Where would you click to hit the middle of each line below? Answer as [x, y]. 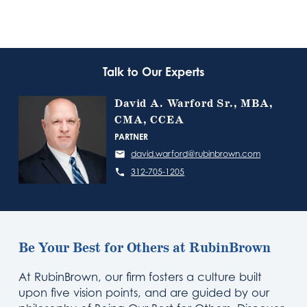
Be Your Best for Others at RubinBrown [145, 248]
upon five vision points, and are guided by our [144, 292]
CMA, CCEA [149, 120]
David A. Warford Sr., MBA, [194, 103]
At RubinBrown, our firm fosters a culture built [140, 277]
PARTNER [132, 136]
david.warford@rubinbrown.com [196, 153]
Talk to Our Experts [153, 71]
